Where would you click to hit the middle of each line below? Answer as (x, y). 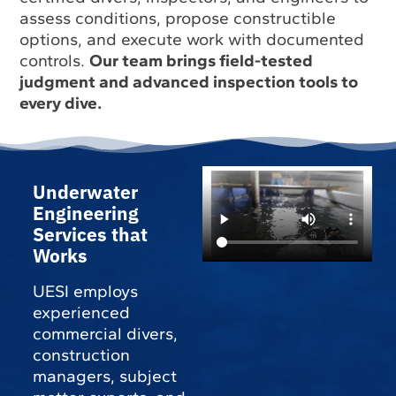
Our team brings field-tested (202, 61)
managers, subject (104, 377)
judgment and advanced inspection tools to (189, 82)
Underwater (85, 193)
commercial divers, (105, 334)
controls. (55, 61)
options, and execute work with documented (192, 40)
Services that (90, 235)
